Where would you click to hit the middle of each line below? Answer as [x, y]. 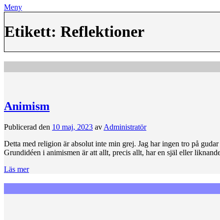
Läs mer [16, 169]
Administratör [125, 127]
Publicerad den [28, 127]
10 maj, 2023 [72, 127]
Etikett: [32, 32]
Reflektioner [102, 32]
